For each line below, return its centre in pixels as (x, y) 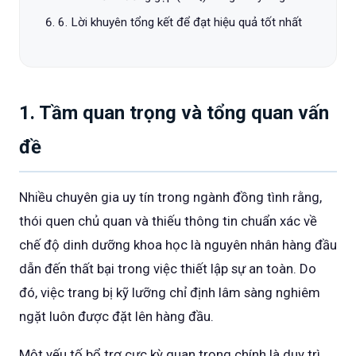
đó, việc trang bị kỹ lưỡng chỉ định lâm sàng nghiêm (170, 292)
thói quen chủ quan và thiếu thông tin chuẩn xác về (168, 221)
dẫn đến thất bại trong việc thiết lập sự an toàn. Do (168, 269)
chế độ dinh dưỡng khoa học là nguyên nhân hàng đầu (178, 245)
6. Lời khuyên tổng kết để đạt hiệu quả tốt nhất (180, 22)
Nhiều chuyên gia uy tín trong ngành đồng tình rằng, (170, 197)
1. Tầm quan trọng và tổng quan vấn (174, 113)
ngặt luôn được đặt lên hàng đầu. (116, 316)
